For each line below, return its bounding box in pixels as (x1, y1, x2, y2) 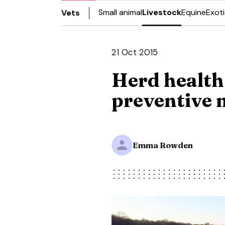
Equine (181, 7, 206, 18)
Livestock (142, 7, 181, 18)
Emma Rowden (133, 140, 193, 150)
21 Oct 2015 (111, 47, 158, 58)
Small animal (98, 7, 142, 18)
